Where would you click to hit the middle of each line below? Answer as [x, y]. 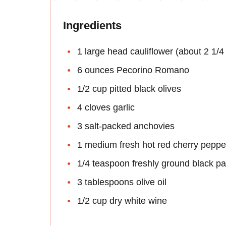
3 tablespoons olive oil [122, 182]
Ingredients [92, 26]
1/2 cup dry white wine [122, 201]
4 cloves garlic [106, 108]
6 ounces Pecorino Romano [133, 70]
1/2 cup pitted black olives [129, 89]
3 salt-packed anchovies [126, 126]
